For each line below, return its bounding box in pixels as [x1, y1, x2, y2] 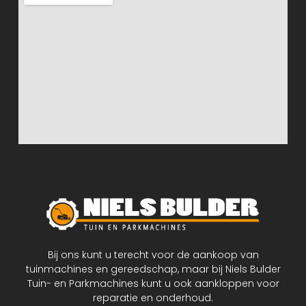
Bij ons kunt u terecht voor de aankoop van [47, 248, 259, 262]
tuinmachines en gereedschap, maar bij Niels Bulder [25, 262, 281, 277]
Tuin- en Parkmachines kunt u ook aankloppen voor [27, 277, 279, 291]
